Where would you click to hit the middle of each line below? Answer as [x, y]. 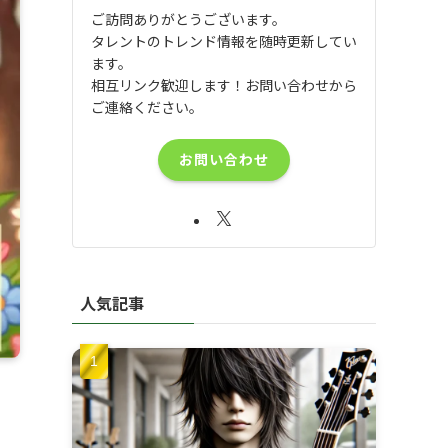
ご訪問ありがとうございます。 [188, 18]
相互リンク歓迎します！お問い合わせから [224, 84]
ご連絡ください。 [147, 106]
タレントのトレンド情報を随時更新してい [224, 40]
